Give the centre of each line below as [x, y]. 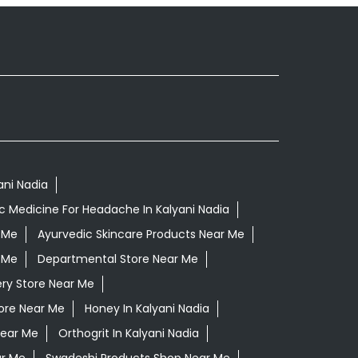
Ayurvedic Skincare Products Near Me [141, 235]
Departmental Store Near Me [117, 259]
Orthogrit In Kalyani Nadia [128, 334]
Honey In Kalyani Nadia [147, 309]
